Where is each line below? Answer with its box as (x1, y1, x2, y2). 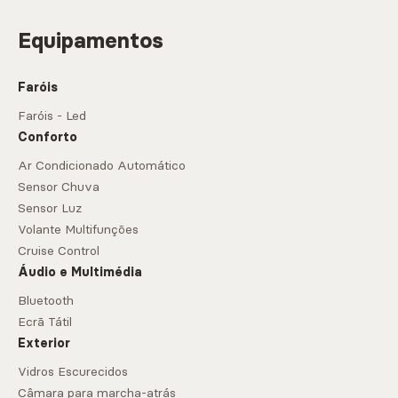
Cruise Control (18, 243, 99, 259)
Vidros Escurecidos (18, 363, 128, 380)
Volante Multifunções (18, 221, 139, 238)
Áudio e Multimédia (18, 264, 142, 281)
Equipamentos (18, 28, 163, 54)
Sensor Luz (18, 200, 82, 217)
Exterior (18, 335, 70, 352)
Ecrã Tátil (18, 314, 72, 330)
